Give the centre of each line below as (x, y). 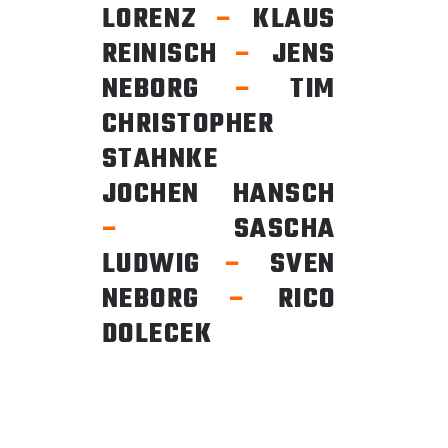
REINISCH (168, 54)
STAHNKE (218, 159)
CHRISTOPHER (187, 124)
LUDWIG (163, 264)
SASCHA (228, 229)
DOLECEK (156, 334)
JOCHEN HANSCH (218, 194)
